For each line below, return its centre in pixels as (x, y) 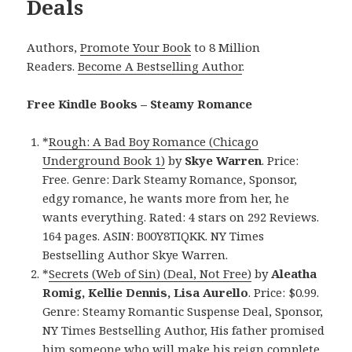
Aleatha (294, 273)
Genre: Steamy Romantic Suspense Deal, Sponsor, (183, 311)
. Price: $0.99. (284, 292)
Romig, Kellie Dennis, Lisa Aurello (146, 292)
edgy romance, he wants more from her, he (166, 198)
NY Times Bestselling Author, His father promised (184, 330)
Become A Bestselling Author (160, 66)
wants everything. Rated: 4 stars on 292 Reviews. (181, 216)
